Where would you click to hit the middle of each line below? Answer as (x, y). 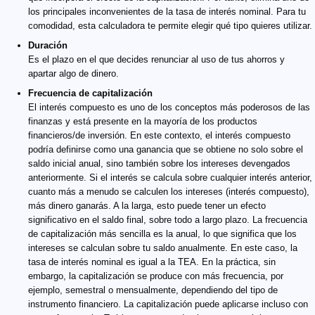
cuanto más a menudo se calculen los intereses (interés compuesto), (169, 192)
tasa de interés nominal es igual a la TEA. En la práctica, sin (152, 262)
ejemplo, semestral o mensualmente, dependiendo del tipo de (153, 290)
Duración (48, 46)
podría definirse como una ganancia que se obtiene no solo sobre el (166, 150)
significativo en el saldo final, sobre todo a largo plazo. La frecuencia (168, 220)
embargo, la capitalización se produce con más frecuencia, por (156, 276)
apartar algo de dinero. (73, 74)
